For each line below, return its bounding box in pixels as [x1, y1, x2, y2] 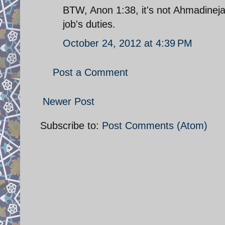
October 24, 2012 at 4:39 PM [63, 37, 192, 49]
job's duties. [63, 18, 116, 30]
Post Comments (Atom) [102, 120, 207, 131]
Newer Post [43, 95, 94, 107]
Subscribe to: [40, 120, 102, 131]
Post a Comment [53, 66, 128, 78]
